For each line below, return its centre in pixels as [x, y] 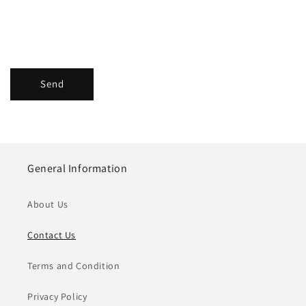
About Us [48, 204]
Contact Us [52, 235]
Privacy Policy [57, 296]
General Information [78, 168]
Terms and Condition [74, 266]
